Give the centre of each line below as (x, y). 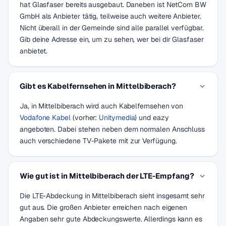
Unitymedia (117, 118)
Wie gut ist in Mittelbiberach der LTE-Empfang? (107, 176)
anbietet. (34, 51)
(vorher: (85, 118)
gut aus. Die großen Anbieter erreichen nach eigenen (104, 207)
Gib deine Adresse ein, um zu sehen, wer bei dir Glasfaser (112, 39)
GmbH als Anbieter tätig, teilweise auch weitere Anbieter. (110, 16)
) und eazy (152, 118)
